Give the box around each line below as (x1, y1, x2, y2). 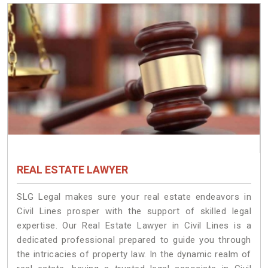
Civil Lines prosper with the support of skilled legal (17, 206, 251, 217)
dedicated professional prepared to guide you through (17, 234, 251, 246)
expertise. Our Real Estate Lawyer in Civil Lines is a (17, 220, 251, 232)
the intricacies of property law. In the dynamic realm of (17, 249, 251, 260)
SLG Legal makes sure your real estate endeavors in (17, 191, 251, 203)
